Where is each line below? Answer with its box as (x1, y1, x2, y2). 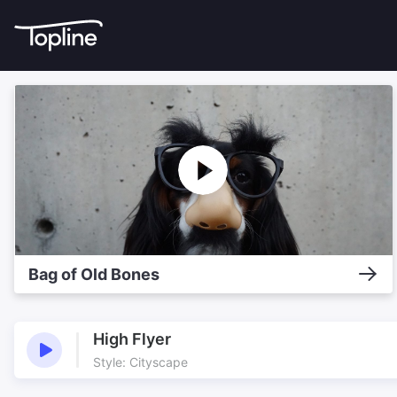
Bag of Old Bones (28, 264, 160, 284)
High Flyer (93, 330, 171, 349)
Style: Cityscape (93, 354, 188, 370)
